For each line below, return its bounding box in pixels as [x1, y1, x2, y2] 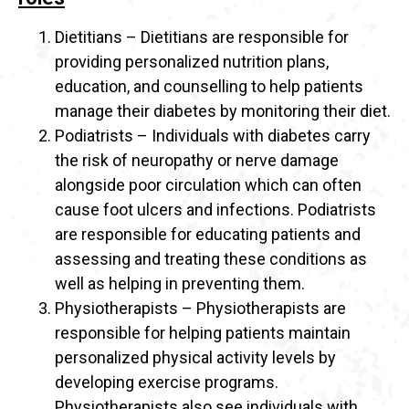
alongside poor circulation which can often [55, 175, 362, 195]
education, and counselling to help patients [55, 77, 363, 97]
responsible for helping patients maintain [55, 323, 351, 343]
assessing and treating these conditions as [55, 249, 367, 269]
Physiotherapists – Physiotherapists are [55, 299, 346, 319]
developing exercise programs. [55, 372, 278, 393]
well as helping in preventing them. [55, 274, 305, 294]
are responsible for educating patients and [55, 225, 361, 245]
